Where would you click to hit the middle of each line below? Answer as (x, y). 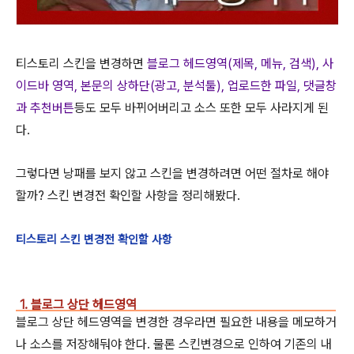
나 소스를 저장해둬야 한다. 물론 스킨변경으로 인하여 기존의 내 (174, 344)
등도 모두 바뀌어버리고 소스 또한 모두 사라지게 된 (201, 107)
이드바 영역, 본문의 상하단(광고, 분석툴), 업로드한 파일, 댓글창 (176, 85)
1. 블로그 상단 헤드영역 (78, 304)
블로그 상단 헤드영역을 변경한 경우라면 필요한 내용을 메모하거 (176, 322)
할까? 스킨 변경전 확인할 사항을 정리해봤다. (128, 195)
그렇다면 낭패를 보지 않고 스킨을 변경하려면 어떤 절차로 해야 (172, 173)
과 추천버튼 (45, 107)
